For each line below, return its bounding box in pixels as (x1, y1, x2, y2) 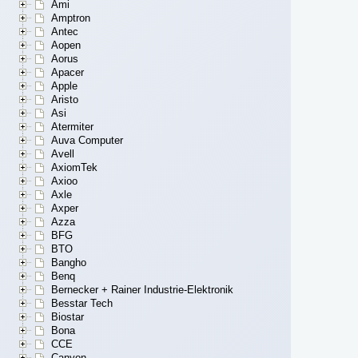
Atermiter (51, 121, 93, 133)
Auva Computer (51, 134, 123, 147)
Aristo (51, 93, 78, 106)
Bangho (51, 257, 86, 269)
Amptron (51, 12, 90, 25)
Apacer (51, 66, 84, 79)
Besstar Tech (51, 297, 113, 310)
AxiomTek (51, 161, 97, 174)
